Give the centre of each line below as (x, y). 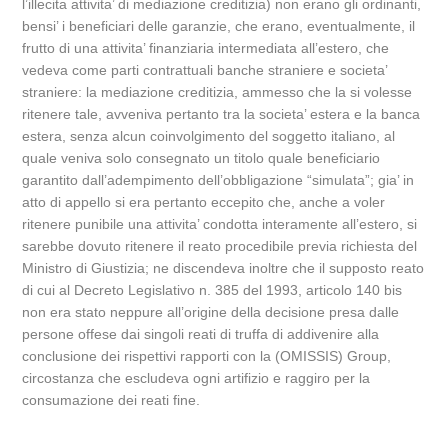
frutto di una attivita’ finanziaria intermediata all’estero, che (206, 48)
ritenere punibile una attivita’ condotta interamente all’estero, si (220, 224)
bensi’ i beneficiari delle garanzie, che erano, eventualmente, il (219, 26)
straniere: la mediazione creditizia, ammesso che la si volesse (217, 92)
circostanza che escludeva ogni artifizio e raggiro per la (196, 378)
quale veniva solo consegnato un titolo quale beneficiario (201, 158)
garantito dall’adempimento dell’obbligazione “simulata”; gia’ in (218, 180)
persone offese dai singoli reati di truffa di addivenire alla (201, 334)
